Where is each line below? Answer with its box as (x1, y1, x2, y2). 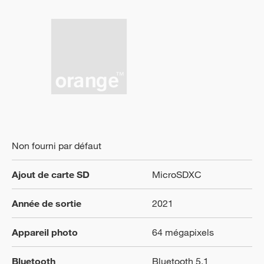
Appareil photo (12, 226, 78, 238)
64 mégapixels (152, 226, 214, 238)
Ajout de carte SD (12, 169, 90, 180)
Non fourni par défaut (12, 140, 101, 151)
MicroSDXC (152, 169, 202, 180)
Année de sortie (12, 197, 81, 209)
